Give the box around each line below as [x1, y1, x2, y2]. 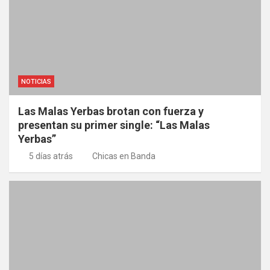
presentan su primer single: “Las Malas [18, 118, 210, 131]
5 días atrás [28, 151, 73, 161]
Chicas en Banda [92, 151, 155, 161]
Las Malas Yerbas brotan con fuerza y [18, 104, 204, 118]
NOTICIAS [21, 77, 51, 86]
